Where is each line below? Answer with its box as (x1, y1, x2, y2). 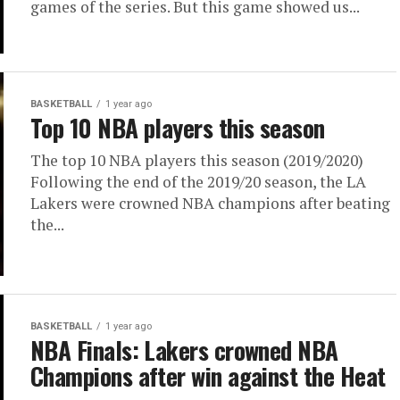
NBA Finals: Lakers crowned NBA (30, 332, 338, 368)
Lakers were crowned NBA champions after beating (30, 193, 390, 213)
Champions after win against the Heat (30, 358, 386, 394)
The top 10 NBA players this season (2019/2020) (30, 150, 371, 171)
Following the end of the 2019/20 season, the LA (30, 171, 366, 192)
